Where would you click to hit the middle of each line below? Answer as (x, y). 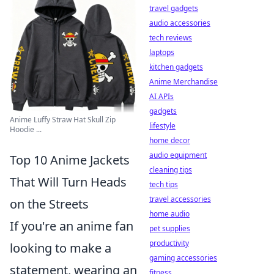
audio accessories (180, 23)
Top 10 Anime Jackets (70, 160)
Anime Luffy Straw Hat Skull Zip (63, 120)
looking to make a (61, 248)
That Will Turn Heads (68, 182)
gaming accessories (183, 258)
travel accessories (180, 199)
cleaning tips (171, 170)
